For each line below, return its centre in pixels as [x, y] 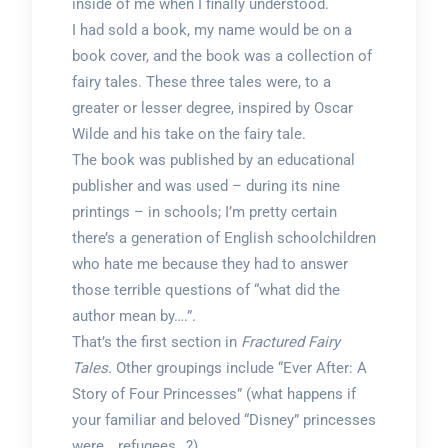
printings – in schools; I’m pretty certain [204, 211]
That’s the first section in [156, 341]
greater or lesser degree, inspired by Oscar [212, 107]
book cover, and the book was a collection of [221, 55]
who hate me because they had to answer [209, 263]
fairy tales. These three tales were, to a [201, 81]
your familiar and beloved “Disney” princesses [223, 419]
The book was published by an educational [213, 159]
